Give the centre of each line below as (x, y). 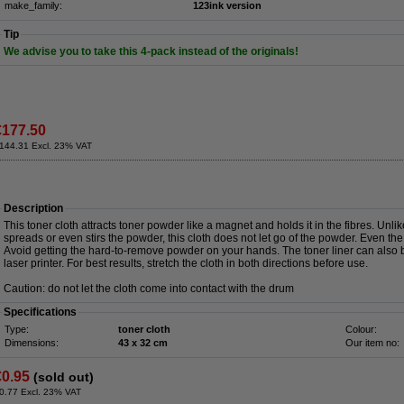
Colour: (361, 329)
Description (33, 208)
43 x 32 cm (154, 343)
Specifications (40, 312)
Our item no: (372, 343)
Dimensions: (32, 343)
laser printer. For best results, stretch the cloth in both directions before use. (186, 263)
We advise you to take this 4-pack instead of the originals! (151, 51)
